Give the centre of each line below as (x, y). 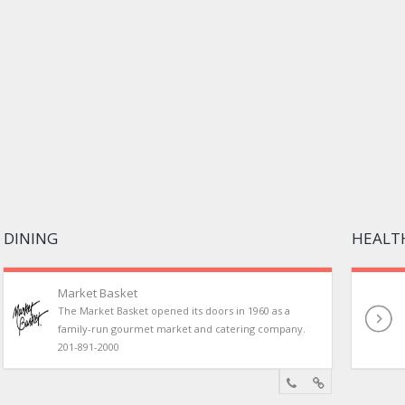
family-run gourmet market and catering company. (182, 329)
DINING (31, 238)
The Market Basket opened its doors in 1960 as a (174, 311)
